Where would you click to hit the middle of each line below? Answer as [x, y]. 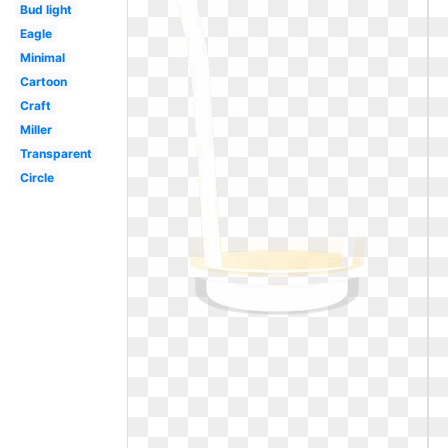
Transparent [55, 153]
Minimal [42, 57]
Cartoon [43, 81]
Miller [35, 129]
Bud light [45, 9]
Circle [36, 177]
